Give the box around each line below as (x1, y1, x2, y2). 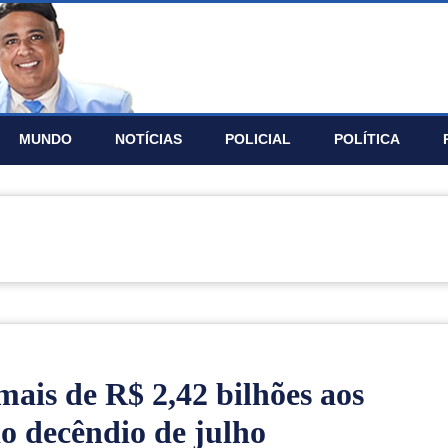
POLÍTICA (334, 131, 400, 147)
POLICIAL (225, 131, 291, 147)
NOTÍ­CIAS (115, 131, 182, 147)
